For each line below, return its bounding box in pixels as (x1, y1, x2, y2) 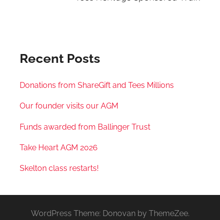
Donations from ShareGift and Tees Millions (20, 80, 174, 90)
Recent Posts (20, 51, 100, 66)
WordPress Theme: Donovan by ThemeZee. (30, 209, 190, 219)
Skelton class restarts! (20, 164, 99, 173)
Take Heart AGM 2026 (20, 142, 98, 152)
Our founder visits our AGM (20, 101, 118, 111)
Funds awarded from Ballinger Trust (20, 122, 150, 132)
